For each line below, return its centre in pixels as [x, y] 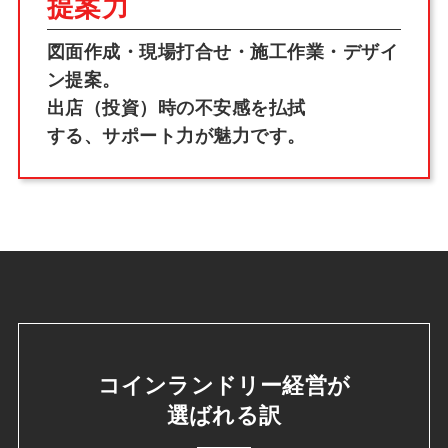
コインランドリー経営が [224, 386]
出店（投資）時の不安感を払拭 [176, 108]
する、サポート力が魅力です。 [176, 136]
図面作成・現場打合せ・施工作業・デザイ [222, 52]
